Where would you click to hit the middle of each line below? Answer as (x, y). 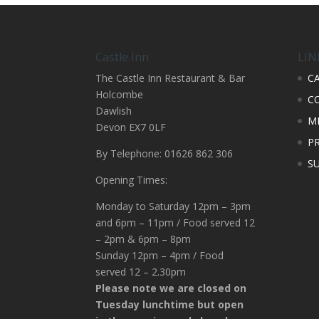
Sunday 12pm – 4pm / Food (160, 255)
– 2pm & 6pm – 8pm (143, 239)
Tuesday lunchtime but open (170, 304)
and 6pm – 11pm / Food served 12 (176, 222)
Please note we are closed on (171, 288)
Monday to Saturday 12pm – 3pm (173, 206)
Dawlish (114, 110)
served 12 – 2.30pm (141, 271)
